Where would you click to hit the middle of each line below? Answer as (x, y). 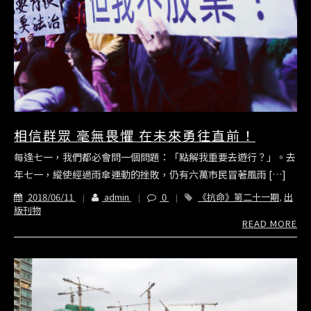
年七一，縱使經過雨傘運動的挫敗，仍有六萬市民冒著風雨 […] (150, 174)
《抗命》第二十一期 (238, 196)
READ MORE (270, 223)
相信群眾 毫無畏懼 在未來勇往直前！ (135, 135)
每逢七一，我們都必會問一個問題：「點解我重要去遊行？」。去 (155, 157)
